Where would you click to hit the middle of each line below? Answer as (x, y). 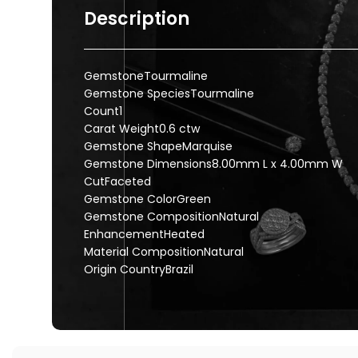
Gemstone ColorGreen (147, 199)
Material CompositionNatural (164, 252)
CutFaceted (117, 181)
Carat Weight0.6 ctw (142, 129)
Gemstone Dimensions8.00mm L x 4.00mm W (213, 164)
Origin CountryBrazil (139, 269)
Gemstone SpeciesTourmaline (169, 93)
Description (137, 19)
